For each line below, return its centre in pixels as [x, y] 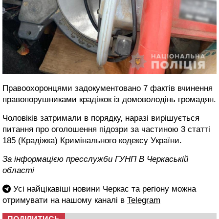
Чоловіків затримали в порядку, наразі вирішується [101, 118]
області [18, 170]
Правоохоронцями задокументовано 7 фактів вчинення [108, 88]
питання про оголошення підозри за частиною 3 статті [106, 129]
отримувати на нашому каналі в [65, 200]
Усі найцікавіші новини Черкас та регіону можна [103, 189]
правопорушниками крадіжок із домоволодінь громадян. [109, 99]
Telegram [144, 200]
